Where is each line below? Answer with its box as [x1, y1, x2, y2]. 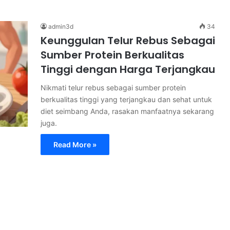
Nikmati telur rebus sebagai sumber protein [41, 83, 186, 92]
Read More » [53, 140, 97, 149]
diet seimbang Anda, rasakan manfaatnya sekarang [41, 107, 214, 116]
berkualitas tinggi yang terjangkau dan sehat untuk [41, 95, 212, 104]
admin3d [48, 23, 73, 30]
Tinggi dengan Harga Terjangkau [41, 62, 215, 76]
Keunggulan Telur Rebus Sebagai [41, 33, 215, 48]
